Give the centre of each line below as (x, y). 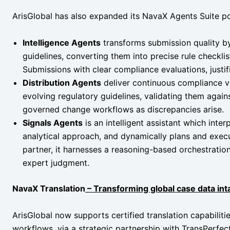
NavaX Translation (49, 188)
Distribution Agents (62, 82)
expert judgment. (56, 162)
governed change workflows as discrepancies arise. (123, 109)
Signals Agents (53, 122)
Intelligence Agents (62, 42)
